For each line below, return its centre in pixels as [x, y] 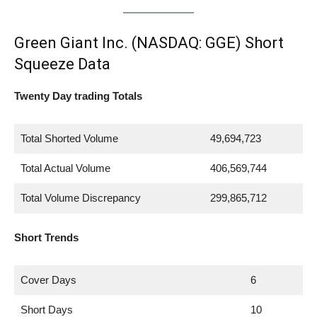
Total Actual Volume [65, 168]
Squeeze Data [62, 64]
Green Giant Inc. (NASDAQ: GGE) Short [149, 42]
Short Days [46, 309]
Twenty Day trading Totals [78, 96]
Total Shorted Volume [69, 138]
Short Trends [46, 237]
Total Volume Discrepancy [80, 197]
